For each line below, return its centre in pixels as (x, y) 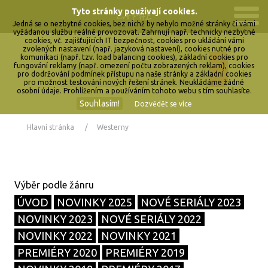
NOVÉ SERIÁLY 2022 (152, 219)
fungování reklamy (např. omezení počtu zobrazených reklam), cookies (134, 66)
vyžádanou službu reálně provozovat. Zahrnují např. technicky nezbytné (134, 32)
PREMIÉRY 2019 (145, 252)
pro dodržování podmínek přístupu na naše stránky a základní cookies (134, 74)
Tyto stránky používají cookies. (134, 11)
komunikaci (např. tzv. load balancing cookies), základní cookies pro (134, 57)
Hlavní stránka (50, 127)
